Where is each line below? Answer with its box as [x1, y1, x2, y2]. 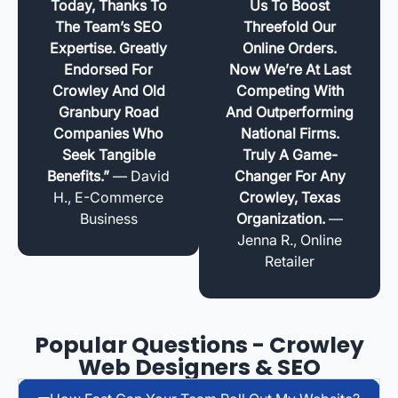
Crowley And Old [52, 81, 165, 99]
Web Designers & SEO [77, 351, 321, 383]
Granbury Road [58, 102, 159, 121]
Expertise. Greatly [50, 38, 167, 57]
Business [79, 209, 138, 227]
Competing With [235, 81, 344, 99]
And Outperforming [226, 102, 354, 121]
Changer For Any [234, 166, 346, 185]
